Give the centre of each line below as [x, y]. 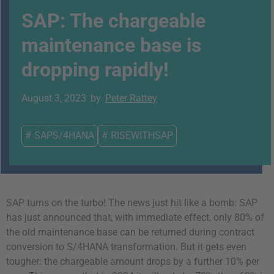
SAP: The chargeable [113, 21]
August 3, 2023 [54, 98]
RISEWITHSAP [142, 135]
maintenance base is [111, 45]
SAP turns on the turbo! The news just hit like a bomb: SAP [132, 203]
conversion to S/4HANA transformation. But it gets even [126, 247]
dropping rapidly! [95, 70]
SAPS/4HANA [64, 135]
